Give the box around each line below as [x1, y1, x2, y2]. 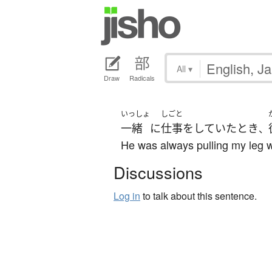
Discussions [114, 160, 203, 185]
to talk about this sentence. [140, 189, 257, 203]
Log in [114, 189, 140, 203]
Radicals [129, 73, 155, 83]
